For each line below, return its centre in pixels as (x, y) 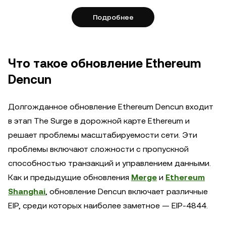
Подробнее (113, 17)
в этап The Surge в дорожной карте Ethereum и (99, 121)
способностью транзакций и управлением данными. (109, 163)
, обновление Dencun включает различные (127, 191)
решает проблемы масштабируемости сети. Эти (103, 135)
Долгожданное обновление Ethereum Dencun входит (111, 107)
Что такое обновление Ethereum (104, 64)
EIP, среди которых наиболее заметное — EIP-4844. (108, 206)
